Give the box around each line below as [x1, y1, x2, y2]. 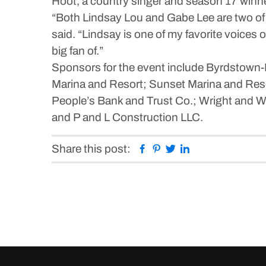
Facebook [147, 142, 198, 154]
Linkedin [190, 142, 232, 154]
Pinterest [161, 142, 207, 154]
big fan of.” [52, 45, 103, 57]
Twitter [176, 142, 210, 154]
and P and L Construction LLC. [52, 111, 203, 123]
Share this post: [52, 142, 131, 155]
